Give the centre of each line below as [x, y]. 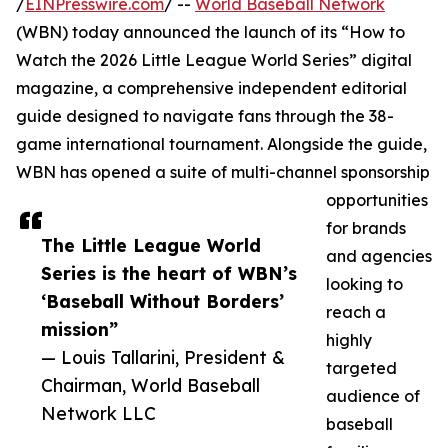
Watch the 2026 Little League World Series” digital [214, 60]
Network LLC [98, 413]
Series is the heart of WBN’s [169, 273]
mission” [79, 329]
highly [349, 340]
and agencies [379, 256]
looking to [364, 284]
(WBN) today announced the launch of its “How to [210, 32]
